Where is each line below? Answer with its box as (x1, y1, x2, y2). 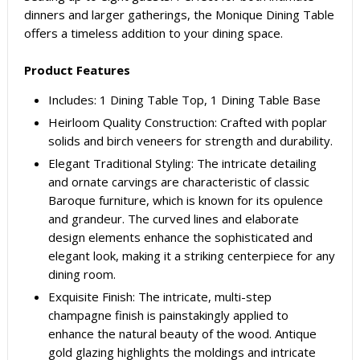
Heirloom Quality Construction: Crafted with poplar (47, 114, 327, 131)
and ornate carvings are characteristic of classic (47, 174, 309, 190)
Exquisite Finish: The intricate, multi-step (47, 288, 272, 305)
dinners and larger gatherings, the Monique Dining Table (23, 6, 334, 23)
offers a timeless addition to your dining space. (23, 25, 283, 42)
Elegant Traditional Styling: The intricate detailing (47, 155, 317, 172)
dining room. (47, 266, 116, 283)
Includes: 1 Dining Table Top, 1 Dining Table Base (47, 92, 321, 108)
